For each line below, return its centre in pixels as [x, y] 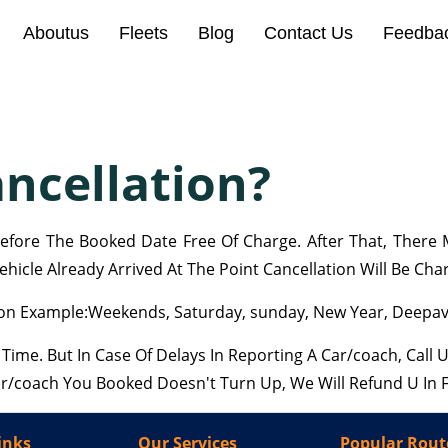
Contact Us [308, 33]
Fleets [143, 33]
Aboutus [56, 33]
